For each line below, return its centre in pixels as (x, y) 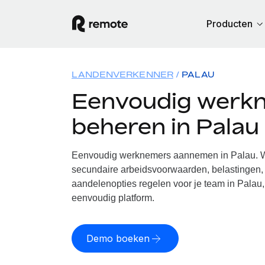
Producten (230, 24)
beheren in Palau (165, 126)
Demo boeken (118, 238)
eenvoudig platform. (113, 198)
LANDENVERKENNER (122, 74)
